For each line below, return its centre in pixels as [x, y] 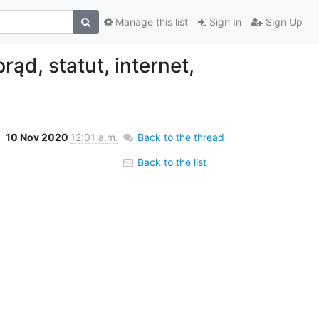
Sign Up [282, 22]
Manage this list [150, 22]
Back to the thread [181, 137]
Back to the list [170, 162]
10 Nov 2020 [38, 137]
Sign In [224, 22]
